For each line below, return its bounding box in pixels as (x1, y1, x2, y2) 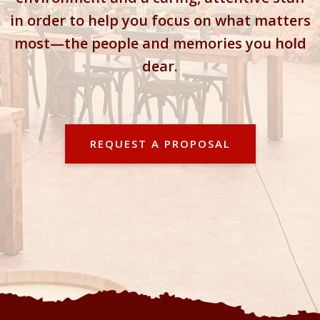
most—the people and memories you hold (14, 34, 306, 53)
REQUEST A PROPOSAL (89, 136, 231, 151)
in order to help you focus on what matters (9, 11, 311, 30)
